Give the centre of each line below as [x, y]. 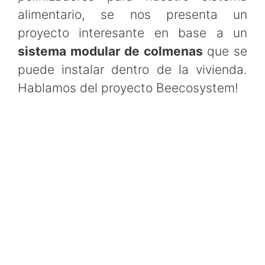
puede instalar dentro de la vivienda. [132, 70]
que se [225, 51]
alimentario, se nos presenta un [132, 15]
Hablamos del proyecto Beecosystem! [128, 88]
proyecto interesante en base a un [132, 33]
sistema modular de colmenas [110, 51]
